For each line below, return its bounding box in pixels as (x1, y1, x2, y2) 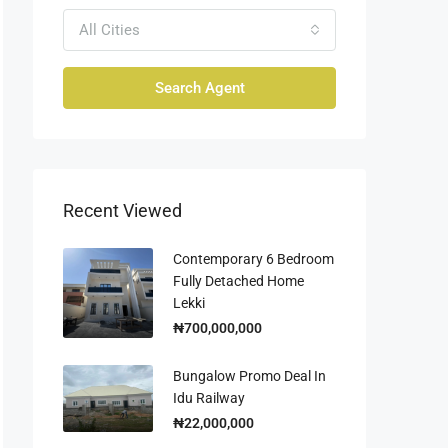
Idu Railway (173, 389, 245, 406)
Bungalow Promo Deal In (173, 367, 326, 384)
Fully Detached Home (173, 272, 304, 289)
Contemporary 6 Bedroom (173, 250, 334, 267)
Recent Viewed (63, 199, 182, 221)
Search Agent (154, 78, 245, 97)
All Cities (79, 20, 140, 39)
